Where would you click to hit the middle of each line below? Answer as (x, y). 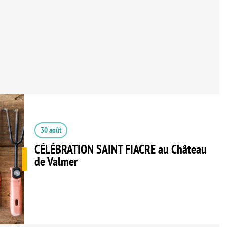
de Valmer (56, 161)
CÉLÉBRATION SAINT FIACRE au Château (120, 149)
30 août (51, 130)
